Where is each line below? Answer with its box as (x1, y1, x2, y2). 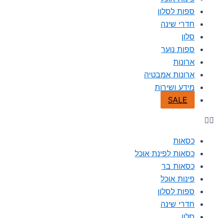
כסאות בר (162, 161, 195, 171)
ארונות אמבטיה (144, 70, 195, 79)
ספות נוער (161, 44, 195, 54)
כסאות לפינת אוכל (135, 148, 195, 158)
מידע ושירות (155, 82, 195, 92)
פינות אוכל (161, 174, 195, 183)
